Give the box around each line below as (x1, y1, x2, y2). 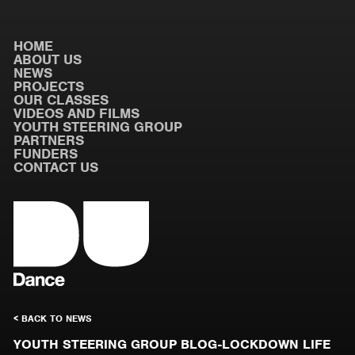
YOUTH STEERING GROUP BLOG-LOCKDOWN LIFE (13, 336, 330, 353)
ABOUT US (13, 51, 82, 68)
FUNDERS (13, 145, 78, 162)
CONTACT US (13, 158, 98, 176)
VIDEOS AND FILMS (13, 105, 139, 122)
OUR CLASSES (13, 91, 109, 109)
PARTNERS (13, 132, 84, 149)
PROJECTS (13, 78, 84, 95)
